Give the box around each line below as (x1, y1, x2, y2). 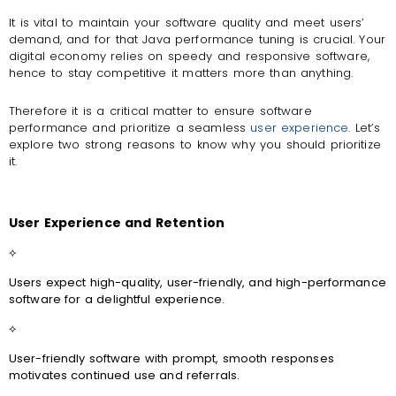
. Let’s (348, 118, 381, 136)
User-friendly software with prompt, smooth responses (9, 349, 334, 367)
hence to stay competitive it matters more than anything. (9, 64, 354, 81)
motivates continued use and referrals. (9, 366, 240, 384)
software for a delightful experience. (9, 290, 225, 308)
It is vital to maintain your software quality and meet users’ (9, 13, 365, 31)
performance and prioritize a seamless (9, 118, 251, 136)
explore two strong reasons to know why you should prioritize (9, 135, 381, 153)
